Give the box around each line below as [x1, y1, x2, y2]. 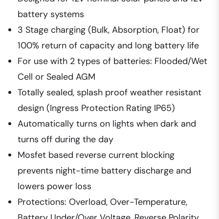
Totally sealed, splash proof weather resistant [18, 87, 201, 99]
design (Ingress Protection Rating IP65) [18, 102, 175, 114]
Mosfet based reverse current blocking [18, 149, 175, 161]
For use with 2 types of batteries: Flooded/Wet [18, 55, 207, 67]
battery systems [18, 8, 84, 21]
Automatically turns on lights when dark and [18, 118, 196, 130]
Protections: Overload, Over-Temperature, [18, 196, 187, 208]
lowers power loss [18, 180, 91, 193]
